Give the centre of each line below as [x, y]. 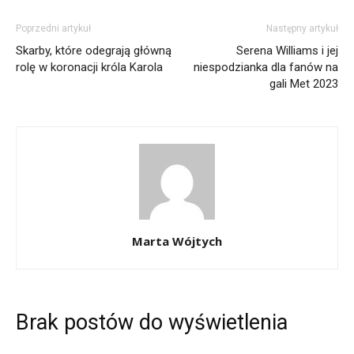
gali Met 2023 [304, 84]
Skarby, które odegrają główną [94, 51]
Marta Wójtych [177, 241]
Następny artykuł [302, 29]
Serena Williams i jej [287, 51]
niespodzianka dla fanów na [266, 68]
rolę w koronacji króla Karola [89, 68]
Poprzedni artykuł [53, 29]
